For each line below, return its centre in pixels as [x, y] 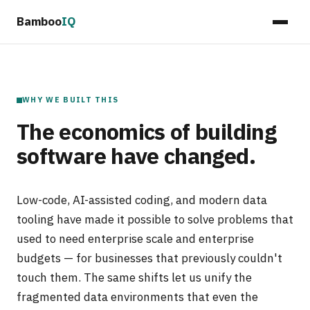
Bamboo [39, 21]
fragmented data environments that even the [137, 297]
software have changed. [136, 156]
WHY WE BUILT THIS [71, 100]
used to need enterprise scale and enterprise [135, 239]
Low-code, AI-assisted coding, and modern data [142, 200]
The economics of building [146, 131]
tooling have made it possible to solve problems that [155, 219]
